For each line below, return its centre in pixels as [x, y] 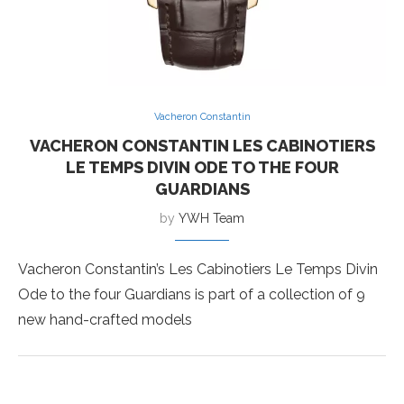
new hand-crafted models [105, 320]
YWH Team [211, 218]
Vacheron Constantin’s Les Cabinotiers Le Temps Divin [198, 269]
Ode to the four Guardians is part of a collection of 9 [192, 294]
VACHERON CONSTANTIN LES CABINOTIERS [202, 146]
